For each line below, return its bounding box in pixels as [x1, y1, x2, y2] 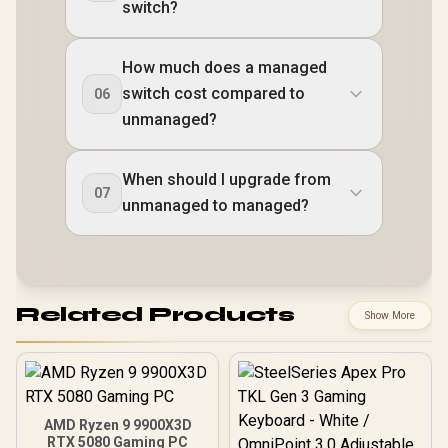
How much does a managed [122, 57, 327, 77]
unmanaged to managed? [122, 195, 309, 215]
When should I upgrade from [122, 169, 331, 189]
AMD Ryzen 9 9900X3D [43, 416, 192, 433]
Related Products [16, 302, 294, 328]
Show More [365, 308, 415, 322]
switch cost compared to [122, 83, 305, 103]
